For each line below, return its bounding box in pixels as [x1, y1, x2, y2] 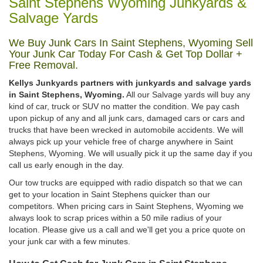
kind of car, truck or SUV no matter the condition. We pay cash [9, 102, 240, 112]
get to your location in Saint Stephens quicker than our [9, 190, 210, 200]
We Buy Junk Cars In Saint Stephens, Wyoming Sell [9, 37, 253, 49]
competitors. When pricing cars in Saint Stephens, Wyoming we [9, 201, 244, 211]
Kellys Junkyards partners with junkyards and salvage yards [9, 78, 251, 88]
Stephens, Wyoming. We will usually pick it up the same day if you [9, 149, 252, 159]
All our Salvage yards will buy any [124, 90, 250, 100]
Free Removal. [9, 59, 78, 72]
